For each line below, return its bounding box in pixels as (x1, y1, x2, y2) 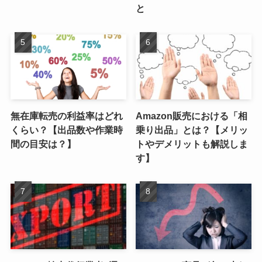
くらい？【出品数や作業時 (10, 125, 123, 136)
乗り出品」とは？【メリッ (136, 125, 249, 136)
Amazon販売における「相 (136, 111, 248, 122)
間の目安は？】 (10, 139, 76, 150)
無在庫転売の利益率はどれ (10, 111, 123, 122)
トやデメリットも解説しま (136, 139, 249, 150)
